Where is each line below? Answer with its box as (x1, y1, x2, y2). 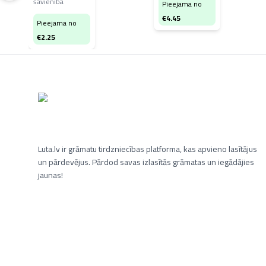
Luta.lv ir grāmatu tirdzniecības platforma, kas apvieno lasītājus (38, 141, 257, 157)
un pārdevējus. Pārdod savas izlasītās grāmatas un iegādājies (38, 154, 254, 170)
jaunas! (38, 167, 63, 183)
